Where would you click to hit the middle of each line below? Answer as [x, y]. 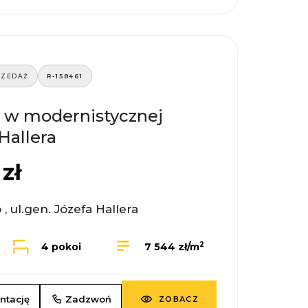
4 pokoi [61, 247]
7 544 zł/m [172, 247]
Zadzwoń [89, 299]
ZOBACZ [179, 299]
